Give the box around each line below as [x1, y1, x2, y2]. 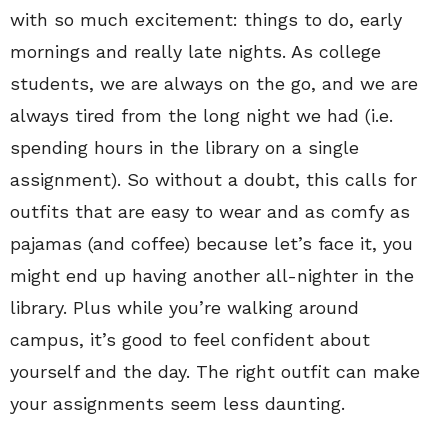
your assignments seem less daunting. [10, 393, 345, 415]
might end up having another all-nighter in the [10, 265, 414, 287]
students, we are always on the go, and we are [10, 73, 418, 95]
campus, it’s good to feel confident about [10, 329, 370, 351]
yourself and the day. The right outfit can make [10, 361, 420, 383]
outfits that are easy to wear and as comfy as [10, 201, 410, 223]
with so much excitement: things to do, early [10, 9, 402, 31]
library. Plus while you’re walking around [10, 297, 359, 319]
